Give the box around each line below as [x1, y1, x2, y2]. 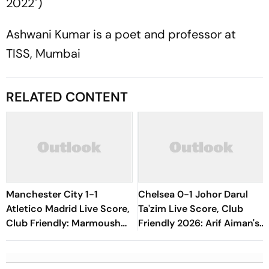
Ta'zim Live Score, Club [138, 202, 243, 215]
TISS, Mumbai [6, 46, 80, 61]
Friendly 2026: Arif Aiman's [138, 217, 259, 229]
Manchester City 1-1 [6, 188, 98, 201]
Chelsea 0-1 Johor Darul [138, 188, 248, 201]
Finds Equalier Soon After [6, 231, 122, 244]
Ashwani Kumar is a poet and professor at [6, 26, 236, 42]
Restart [6, 246, 40, 258]
